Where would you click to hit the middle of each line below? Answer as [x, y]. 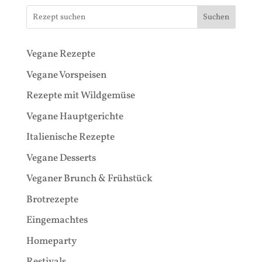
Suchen [216, 18]
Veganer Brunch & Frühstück [89, 179]
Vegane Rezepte [61, 54]
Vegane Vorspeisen [66, 75]
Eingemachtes [57, 220]
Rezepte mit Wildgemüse [80, 96]
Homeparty [51, 241]
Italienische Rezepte [70, 137]
